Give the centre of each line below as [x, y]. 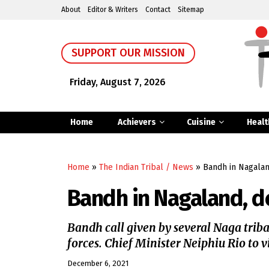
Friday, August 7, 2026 [118, 82]
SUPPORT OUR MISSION [128, 53]
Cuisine [201, 122]
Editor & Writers [113, 10]
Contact [158, 10]
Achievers [137, 122]
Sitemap [191, 10]
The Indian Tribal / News [146, 167]
